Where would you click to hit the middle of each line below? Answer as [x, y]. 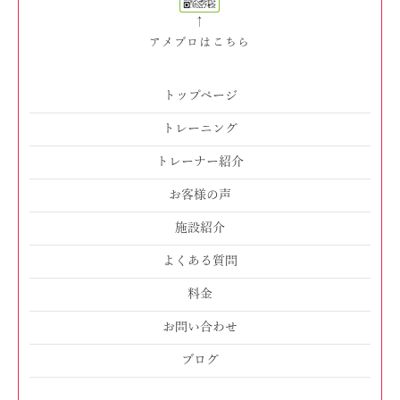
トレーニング [200, 129]
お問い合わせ [200, 328]
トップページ [200, 96]
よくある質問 [200, 262]
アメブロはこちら [200, 43]
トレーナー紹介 [200, 162]
